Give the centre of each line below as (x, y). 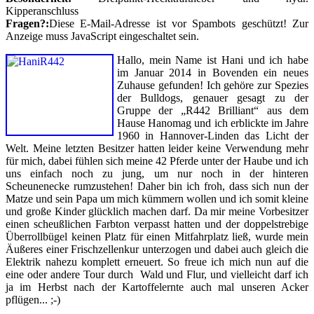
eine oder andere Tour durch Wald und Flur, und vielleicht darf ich (157, 274)
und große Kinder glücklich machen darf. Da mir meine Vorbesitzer (157, 211)
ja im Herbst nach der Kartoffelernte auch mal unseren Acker (157, 287)
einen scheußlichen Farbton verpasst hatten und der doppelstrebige (157, 224)
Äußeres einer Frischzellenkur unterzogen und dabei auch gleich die (157, 249)
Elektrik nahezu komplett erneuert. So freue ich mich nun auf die (157, 261)
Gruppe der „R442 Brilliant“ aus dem (213, 110)
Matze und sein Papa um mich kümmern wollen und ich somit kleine (157, 198)
